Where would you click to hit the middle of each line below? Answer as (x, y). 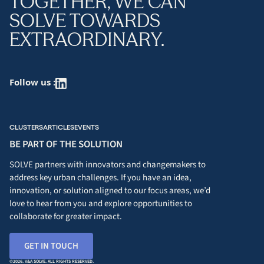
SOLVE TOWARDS (85, 20)
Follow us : (32, 82)
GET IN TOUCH (51, 246)
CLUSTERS (26, 127)
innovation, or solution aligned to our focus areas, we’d (110, 190)
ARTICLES (59, 127)
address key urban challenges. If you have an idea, (100, 177)
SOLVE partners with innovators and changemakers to (108, 164)
